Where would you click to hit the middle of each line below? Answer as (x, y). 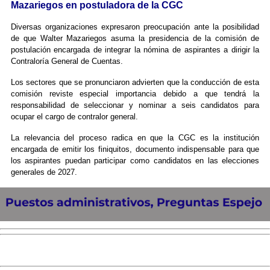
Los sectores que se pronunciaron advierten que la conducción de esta (135, 83)
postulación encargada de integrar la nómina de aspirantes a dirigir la (135, 50)
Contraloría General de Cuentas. (67, 61)
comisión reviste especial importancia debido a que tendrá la (135, 94)
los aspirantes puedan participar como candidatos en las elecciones (135, 161)
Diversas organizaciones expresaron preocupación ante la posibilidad (135, 27)
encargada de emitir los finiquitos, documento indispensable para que (135, 149)
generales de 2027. (44, 172)
